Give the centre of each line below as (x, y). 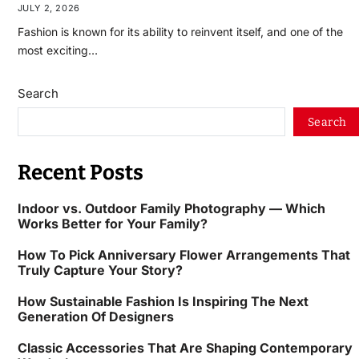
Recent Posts (80, 173)
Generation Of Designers (95, 317)
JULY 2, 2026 (48, 8)
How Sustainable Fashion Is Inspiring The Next (163, 301)
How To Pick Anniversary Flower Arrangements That (184, 255)
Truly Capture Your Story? (100, 270)
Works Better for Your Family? (112, 224)
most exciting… (57, 50)
